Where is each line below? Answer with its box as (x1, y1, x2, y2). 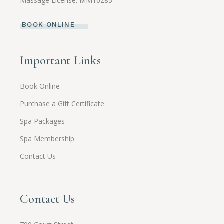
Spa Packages (20, 116, 65, 126)
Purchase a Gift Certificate (20, 99, 105, 108)
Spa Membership (20, 134, 75, 143)
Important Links (20, 53, 101, 68)
